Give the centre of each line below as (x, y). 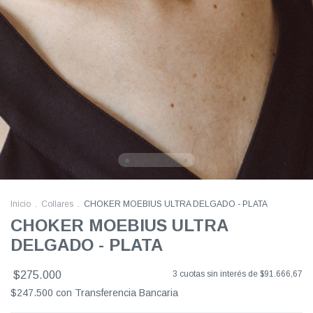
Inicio (21, 204)
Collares (57, 204)
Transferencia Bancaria (126, 293)
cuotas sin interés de (220, 274)
